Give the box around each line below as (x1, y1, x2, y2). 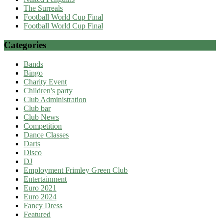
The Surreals (24, 4, 63, 13)
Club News (24, 112, 59, 121)
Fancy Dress (24, 201, 62, 210)
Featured (24, 210, 51, 219)
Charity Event (24, 77, 67, 86)
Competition (24, 121, 62, 130)
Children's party (24, 86, 73, 95)
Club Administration (24, 95, 86, 104)
